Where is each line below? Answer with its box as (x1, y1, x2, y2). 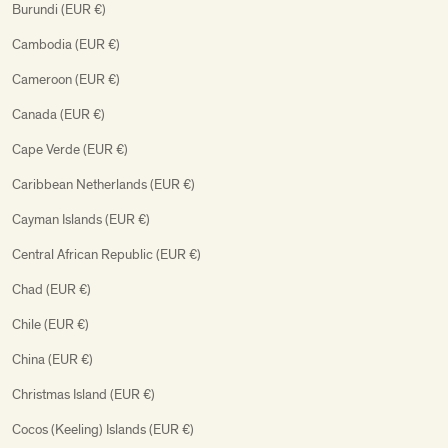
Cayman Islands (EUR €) (12, 210, 150, 228)
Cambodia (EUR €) (12, 35, 120, 53)
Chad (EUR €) (12, 280, 91, 298)
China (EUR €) (12, 350, 93, 368)
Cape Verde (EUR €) (12, 140, 128, 158)
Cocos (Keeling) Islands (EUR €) (12, 420, 194, 438)
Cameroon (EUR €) (12, 70, 120, 88)
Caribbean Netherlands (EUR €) (12, 175, 195, 193)
